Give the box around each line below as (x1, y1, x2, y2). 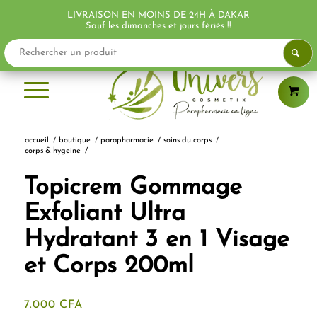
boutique (58, 137, 91, 144)
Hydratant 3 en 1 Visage (23, 228, 289, 253)
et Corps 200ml (23, 254, 194, 279)
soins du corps (163, 137, 212, 144)
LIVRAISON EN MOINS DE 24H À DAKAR (67, 10, 250, 20)
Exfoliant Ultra (23, 202, 185, 226)
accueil (24, 137, 49, 144)
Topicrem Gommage (23, 175, 242, 200)
